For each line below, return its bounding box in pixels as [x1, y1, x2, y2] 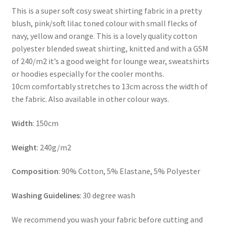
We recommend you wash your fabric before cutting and [11, 214, 203, 224]
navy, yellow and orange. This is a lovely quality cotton [11, 31, 197, 41]
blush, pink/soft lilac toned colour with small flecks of [11, 18, 197, 29]
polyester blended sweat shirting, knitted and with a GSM [11, 43, 208, 54]
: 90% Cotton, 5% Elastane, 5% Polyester [58, 166, 200, 177]
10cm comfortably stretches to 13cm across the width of [11, 81, 208, 92]
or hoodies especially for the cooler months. [11, 69, 164, 79]
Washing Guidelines [11, 190, 80, 200]
